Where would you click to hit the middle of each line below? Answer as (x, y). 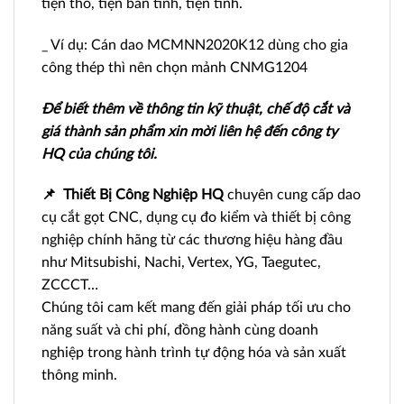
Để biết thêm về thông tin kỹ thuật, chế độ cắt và (196, 109)
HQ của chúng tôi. (99, 154)
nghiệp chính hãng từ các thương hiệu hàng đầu (192, 240)
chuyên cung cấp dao (292, 195)
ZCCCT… (70, 285)
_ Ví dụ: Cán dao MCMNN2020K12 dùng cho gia (195, 45)
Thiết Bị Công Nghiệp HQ (143, 195)
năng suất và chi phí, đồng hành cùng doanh (180, 331)
